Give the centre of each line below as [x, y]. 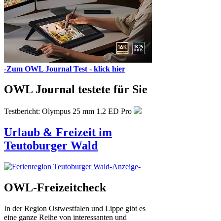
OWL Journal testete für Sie [76, 90]
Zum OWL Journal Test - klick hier [66, 69]
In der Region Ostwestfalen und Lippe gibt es [75, 208]
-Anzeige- [125, 167]
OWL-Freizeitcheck [55, 188]
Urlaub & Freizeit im [58, 132]
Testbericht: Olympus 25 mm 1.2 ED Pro [69, 111]
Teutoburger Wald [51, 146]
